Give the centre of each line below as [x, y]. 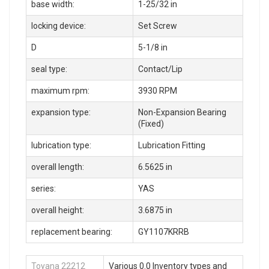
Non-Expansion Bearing [182, 112]
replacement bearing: [72, 231]
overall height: [58, 210]
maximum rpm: [60, 90]
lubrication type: [61, 145]
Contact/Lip [160, 69]
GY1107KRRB [164, 231]
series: [44, 188]
